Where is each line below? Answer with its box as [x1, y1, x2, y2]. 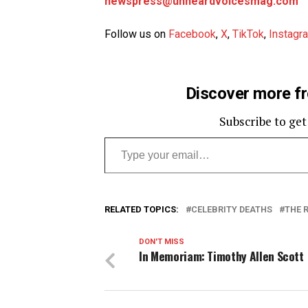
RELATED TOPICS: [104, 204, 179, 215]
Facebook [168, 27, 216, 41]
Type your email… [104, 129, 144, 145]
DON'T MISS [139, 237, 184, 247]
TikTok [232, 27, 264, 41]
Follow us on [104, 27, 168, 41]
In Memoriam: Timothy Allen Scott [139, 247, 304, 265]
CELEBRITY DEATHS [191, 204, 272, 215]
